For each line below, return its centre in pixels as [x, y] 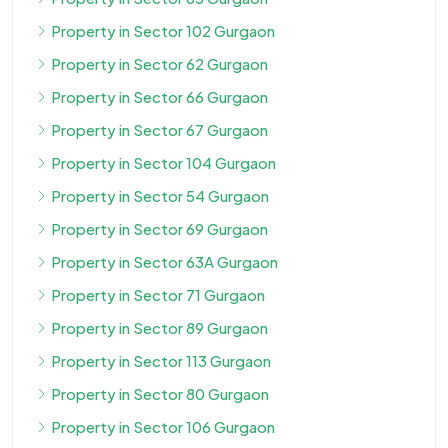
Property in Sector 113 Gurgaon [161, 361]
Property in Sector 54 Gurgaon [160, 196]
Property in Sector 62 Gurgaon [159, 64]
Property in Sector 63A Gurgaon [164, 262]
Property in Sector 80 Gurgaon [160, 394]
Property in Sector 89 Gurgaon [159, 328]
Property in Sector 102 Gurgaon [163, 31]
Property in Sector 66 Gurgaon [159, 97]
